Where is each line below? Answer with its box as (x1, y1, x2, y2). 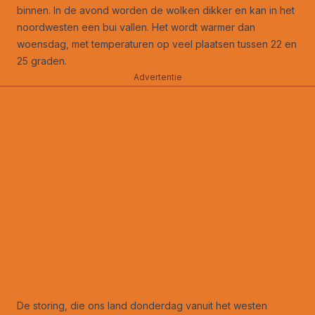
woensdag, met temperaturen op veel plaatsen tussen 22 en (17, 37, 297, 50)
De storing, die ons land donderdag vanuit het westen (17, 299, 267, 311)
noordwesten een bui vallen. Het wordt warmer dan (17, 20, 255, 33)
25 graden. (17, 54, 67, 67)
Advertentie (133, 72, 182, 83)
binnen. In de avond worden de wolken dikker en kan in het (17, 4, 295, 16)
